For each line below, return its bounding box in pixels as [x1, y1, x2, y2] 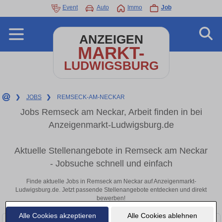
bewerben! [97, 194, 125, 202]
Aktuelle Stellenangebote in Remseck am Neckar [14, 146, 208, 156]
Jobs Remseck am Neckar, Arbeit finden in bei [20, 107, 202, 117]
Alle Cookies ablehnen [127, 211, 197, 220]
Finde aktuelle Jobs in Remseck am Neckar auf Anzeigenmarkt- [26, 177, 196, 185]
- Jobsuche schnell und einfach [50, 159, 172, 169]
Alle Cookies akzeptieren [18, 211, 96, 220]
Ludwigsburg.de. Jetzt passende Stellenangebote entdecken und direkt [15, 186, 207, 193]
